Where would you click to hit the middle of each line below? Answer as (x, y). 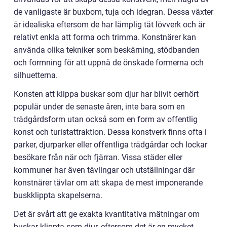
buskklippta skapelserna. (58, 195)
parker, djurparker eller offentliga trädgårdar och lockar (110, 144)
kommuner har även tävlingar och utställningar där (104, 170)
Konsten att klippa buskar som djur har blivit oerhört (106, 94)
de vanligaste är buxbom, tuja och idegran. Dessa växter (113, 12)
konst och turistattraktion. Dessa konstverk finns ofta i (110, 132)
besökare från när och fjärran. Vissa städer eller (98, 157)
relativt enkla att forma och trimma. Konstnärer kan (105, 37)
